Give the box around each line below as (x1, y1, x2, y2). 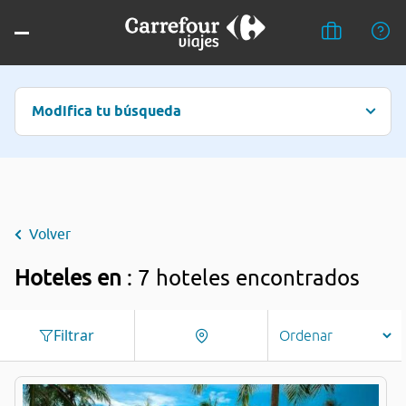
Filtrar (53, 325, 95, 345)
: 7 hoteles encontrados (127, 265, 360, 290)
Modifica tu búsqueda (32, 102, 181, 120)
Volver (29, 226, 71, 242)
